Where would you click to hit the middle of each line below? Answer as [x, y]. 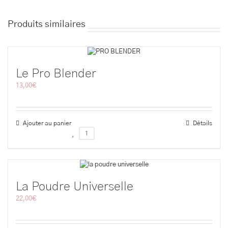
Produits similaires [47, 24]
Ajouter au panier [47, 123]
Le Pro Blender [56, 74]
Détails [203, 123]
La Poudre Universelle [75, 187]
